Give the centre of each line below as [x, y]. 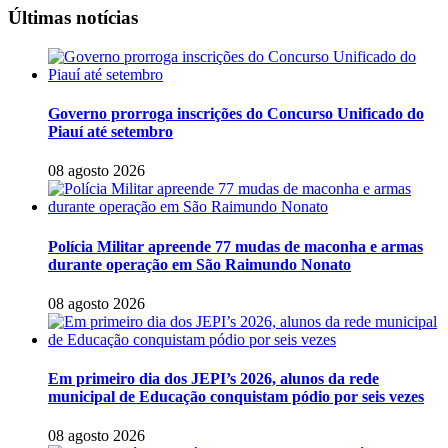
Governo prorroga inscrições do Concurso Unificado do [236, 114]
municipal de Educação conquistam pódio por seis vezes [236, 397]
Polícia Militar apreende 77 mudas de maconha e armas [235, 246]
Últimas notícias [73, 18]
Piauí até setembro [110, 132]
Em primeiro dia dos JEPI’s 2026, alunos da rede [213, 379]
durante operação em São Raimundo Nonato [199, 264]
